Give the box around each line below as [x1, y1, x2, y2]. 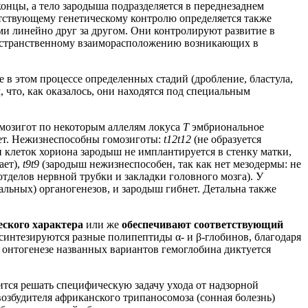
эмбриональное [192, 120, 264, 133]
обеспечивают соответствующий [122, 218, 283, 230]
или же [86, 218, 122, 230]
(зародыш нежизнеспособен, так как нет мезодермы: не [42, 157, 301, 170]
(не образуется [194, 133, 261, 145]
